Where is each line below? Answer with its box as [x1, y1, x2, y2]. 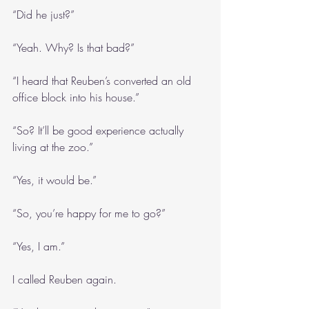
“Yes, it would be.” [12, 172, 97, 188]
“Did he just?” [12, 7, 74, 22]
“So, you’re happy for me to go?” [12, 206, 166, 221]
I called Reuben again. [12, 272, 117, 287]
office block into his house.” [12, 90, 139, 105]
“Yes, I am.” [12, 239, 65, 254]
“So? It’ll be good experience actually [12, 123, 187, 138]
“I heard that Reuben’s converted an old [12, 73, 195, 88]
